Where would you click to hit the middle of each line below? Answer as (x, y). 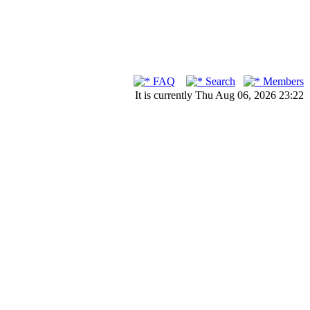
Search (219, 81)
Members (282, 81)
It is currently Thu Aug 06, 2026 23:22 (219, 95)
